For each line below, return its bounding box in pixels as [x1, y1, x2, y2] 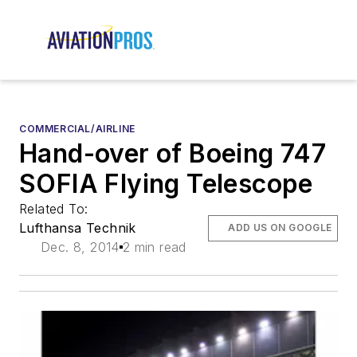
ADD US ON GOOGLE [228, 222, 332, 234]
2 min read [122, 239, 186, 256]
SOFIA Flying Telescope [19, 168, 313, 200]
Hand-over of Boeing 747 [19, 138, 327, 170]
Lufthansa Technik [19, 220, 136, 237]
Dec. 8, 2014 [41, 239, 120, 256]
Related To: [19, 201, 92, 218]
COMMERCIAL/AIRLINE [19, 123, 135, 135]
